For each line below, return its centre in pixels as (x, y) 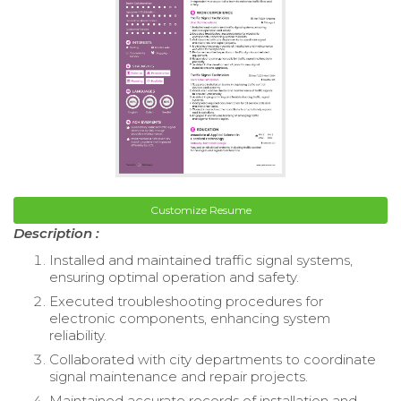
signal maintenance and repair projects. (179, 377)
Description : (56, 234)
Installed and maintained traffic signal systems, (201, 260)
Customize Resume (200, 210)
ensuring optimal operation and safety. (174, 277)
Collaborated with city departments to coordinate (213, 360)
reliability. (78, 336)
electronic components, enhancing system (190, 319)
